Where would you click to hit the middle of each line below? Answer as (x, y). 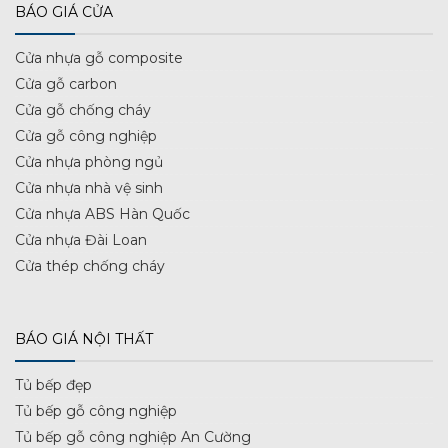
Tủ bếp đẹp (53, 385)
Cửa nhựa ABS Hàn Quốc (102, 214)
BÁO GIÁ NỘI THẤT (84, 339)
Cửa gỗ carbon (66, 84)
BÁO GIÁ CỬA (64, 12)
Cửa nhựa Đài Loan (81, 240)
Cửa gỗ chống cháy (83, 110)
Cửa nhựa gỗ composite (99, 58)
